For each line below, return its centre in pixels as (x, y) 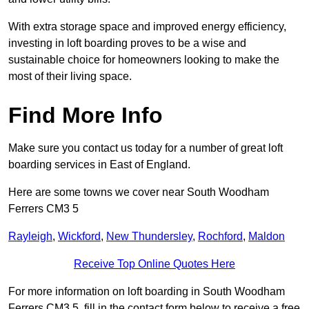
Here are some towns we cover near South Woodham (139, 192)
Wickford (79, 237)
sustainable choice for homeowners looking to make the (144, 60)
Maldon (267, 237)
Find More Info (86, 116)
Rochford (220, 237)
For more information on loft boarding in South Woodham (147, 292)
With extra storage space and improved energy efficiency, (147, 27)
